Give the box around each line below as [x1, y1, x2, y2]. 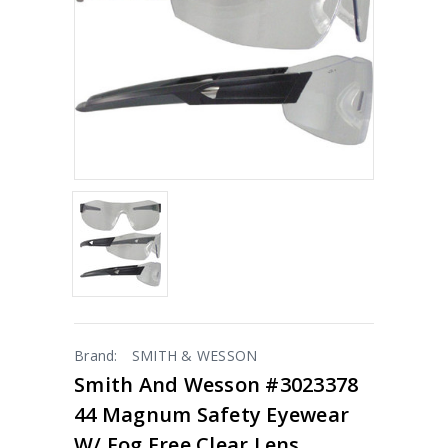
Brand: [74, 345, 118, 365]
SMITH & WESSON [131, 345, 258, 365]
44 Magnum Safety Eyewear [74, 400, 349, 428]
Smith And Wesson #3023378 [74, 370, 359, 398]
